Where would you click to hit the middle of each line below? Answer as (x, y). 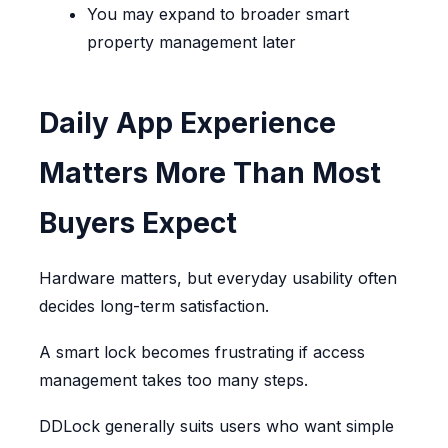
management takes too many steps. (173, 380)
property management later (191, 42)
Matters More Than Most (209, 173)
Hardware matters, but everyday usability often (217, 278)
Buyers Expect (137, 223)
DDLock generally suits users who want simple (216, 426)
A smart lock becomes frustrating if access (201, 352)
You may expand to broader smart (217, 14)
